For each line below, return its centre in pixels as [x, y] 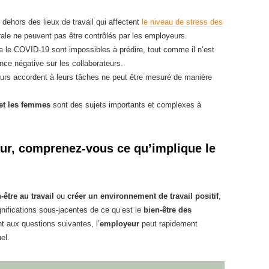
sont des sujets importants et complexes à [126, 105]
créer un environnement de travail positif [143, 196]
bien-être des [168, 210]
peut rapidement [168, 224]
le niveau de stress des [182, 22]
